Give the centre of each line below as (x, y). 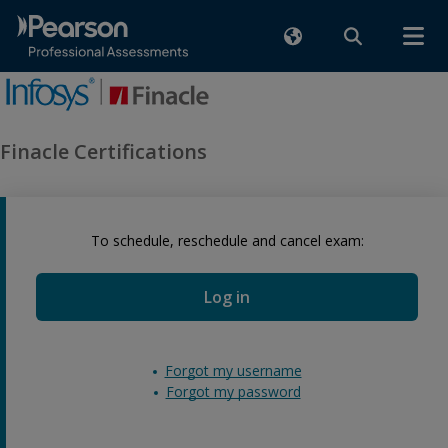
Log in (227, 297)
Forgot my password (233, 391)
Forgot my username (233, 370)
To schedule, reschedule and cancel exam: (227, 240)
